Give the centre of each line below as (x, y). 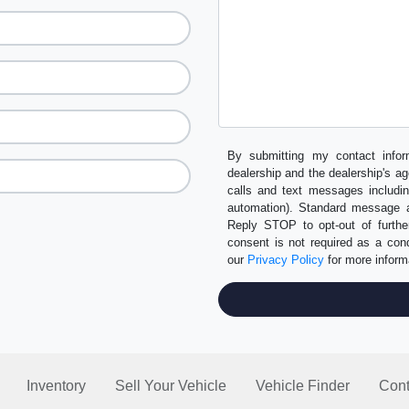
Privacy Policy (286, 260)
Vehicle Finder (303, 386)
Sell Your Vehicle (171, 386)
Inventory (56, 386)
